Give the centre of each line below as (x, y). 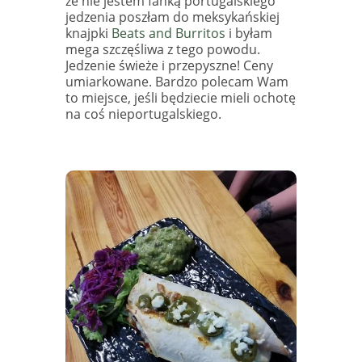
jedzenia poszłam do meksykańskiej (172, 17)
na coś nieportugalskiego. (143, 114)
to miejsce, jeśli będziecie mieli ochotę (180, 98)
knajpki (88, 34)
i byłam (248, 34)
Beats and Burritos (168, 34)
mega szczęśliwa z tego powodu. (162, 50)
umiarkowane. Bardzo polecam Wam (177, 82)
